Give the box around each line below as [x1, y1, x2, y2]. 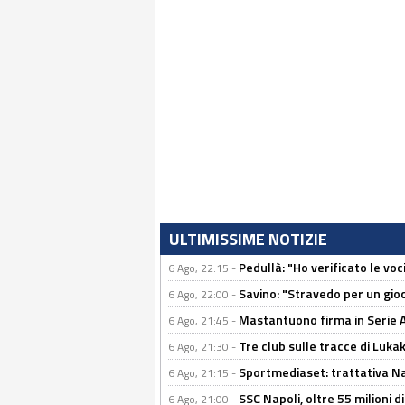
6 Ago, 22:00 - [168, 286, 239, 303]
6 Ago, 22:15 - [168, 259, 239, 277]
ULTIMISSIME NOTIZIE [169, 227, 327, 251]
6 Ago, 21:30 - [168, 338, 239, 355]
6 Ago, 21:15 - [168, 364, 239, 381]
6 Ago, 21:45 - [168, 312, 239, 329]
